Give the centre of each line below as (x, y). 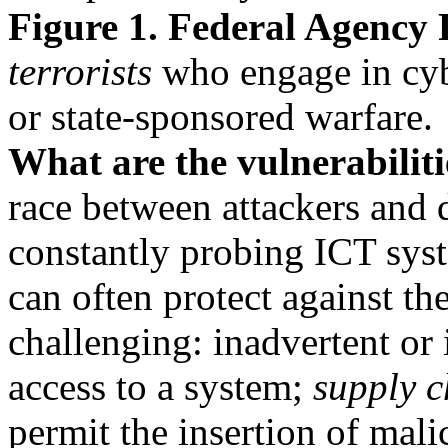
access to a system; (160, 386)
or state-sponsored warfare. (220, 116)
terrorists (80, 71)
